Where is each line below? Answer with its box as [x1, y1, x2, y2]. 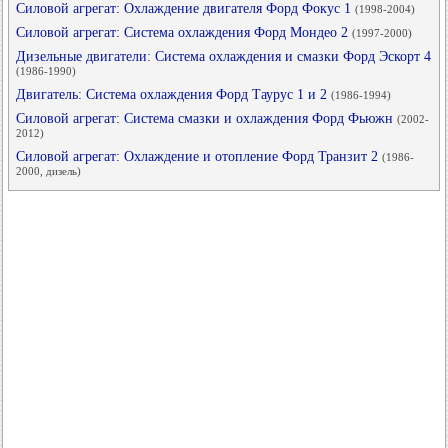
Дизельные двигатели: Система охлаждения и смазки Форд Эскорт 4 [16, 49, 431, 64]
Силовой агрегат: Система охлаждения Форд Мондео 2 [16, 25, 352, 40]
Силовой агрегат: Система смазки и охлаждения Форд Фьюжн [16, 111, 397, 126]
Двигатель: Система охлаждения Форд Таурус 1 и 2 [16, 87, 331, 102]
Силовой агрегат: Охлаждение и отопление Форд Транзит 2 [16, 149, 382, 164]
